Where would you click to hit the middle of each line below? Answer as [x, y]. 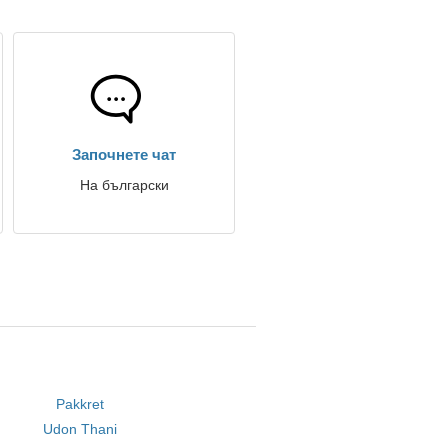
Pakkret [80, 404]
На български [124, 185]
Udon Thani [80, 429]
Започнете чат [124, 154]
